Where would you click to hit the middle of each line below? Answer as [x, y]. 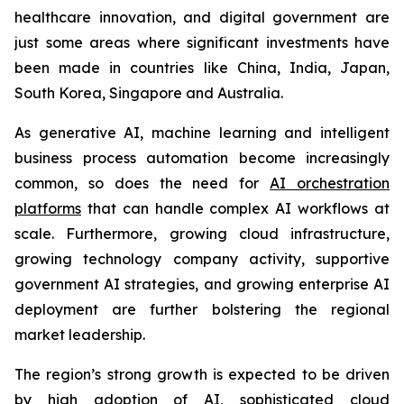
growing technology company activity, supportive [202, 258]
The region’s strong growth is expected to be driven [202, 374]
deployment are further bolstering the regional [202, 309]
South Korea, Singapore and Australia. [149, 92]
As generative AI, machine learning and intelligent [202, 132]
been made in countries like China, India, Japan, [202, 67]
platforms [48, 208]
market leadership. [80, 334]
